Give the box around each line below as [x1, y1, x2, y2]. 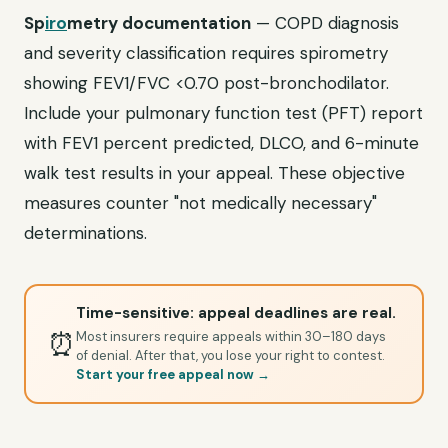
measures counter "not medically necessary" [24, 192, 377, 214]
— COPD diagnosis [251, 12, 399, 34]
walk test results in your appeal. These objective [24, 162, 405, 184]
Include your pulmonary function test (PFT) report [24, 102, 423, 124]
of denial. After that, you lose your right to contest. [76, 347, 385, 364]
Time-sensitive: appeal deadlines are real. [76, 303, 396, 323]
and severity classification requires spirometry [24, 42, 388, 64]
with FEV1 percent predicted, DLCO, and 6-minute [24, 132, 419, 154]
